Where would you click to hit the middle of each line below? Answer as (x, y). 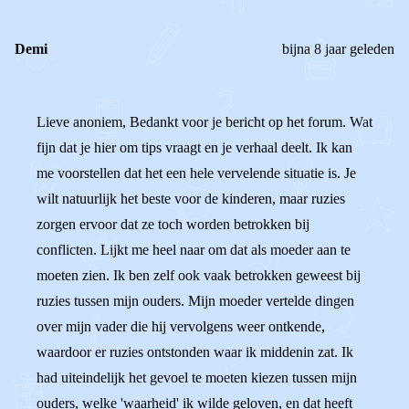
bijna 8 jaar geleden (338, 49)
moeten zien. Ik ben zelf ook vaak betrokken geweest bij (199, 275)
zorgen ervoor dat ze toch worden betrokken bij (173, 224)
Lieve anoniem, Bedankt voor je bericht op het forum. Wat (204, 122)
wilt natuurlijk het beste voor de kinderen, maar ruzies (191, 199)
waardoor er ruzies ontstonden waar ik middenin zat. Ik (195, 352)
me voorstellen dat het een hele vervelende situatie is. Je (196, 173)
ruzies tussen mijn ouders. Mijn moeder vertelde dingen (195, 301)
